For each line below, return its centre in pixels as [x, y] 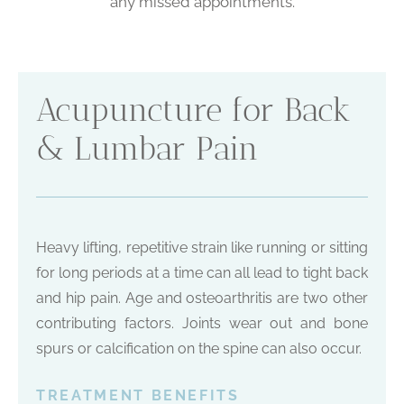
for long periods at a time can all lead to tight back [202, 273]
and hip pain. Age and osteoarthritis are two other [202, 298]
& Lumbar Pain [147, 149]
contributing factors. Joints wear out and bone [202, 324]
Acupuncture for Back [193, 110]
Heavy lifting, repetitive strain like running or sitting [202, 248]
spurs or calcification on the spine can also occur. [199, 349]
